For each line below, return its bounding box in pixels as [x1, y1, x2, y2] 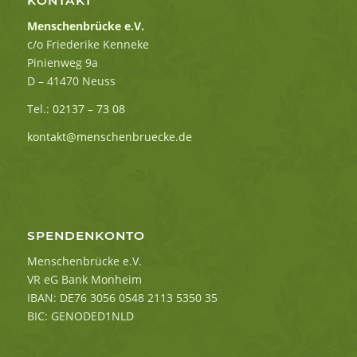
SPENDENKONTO [26, 228, 145, 244]
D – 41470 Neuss [26, 73, 116, 89]
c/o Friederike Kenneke [26, 37, 149, 53]
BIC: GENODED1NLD [26, 308, 134, 324]
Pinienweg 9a [26, 55, 98, 71]
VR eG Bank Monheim [26, 271, 142, 287]
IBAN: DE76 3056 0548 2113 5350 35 [26, 289, 218, 305]
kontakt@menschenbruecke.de [26, 129, 192, 145]
